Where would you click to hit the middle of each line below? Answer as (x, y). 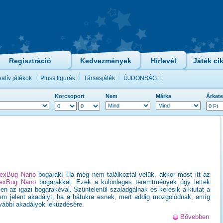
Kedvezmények (106, 61)
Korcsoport (70, 96)
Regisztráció (30, 61)
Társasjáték (99, 78)
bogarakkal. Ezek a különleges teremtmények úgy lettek (123, 182)
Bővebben (195, 217)
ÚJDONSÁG (140, 78)
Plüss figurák (58, 78)
